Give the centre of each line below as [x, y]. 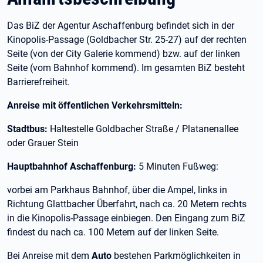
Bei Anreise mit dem [49, 255]
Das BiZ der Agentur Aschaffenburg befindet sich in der [121, 25]
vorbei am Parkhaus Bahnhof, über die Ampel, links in [117, 190]
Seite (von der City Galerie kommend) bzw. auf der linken [124, 53]
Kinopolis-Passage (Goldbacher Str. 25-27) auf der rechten [127, 39]
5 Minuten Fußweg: [177, 166]
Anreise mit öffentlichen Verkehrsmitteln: [95, 105]
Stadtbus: [28, 129]
